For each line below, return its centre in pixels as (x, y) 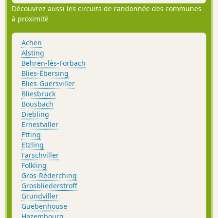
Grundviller (40, 196)
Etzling (33, 145)
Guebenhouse (44, 206)
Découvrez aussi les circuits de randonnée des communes (107, 9)
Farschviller (40, 155)
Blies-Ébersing (45, 73)
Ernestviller (40, 124)
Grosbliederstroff (49, 185)
